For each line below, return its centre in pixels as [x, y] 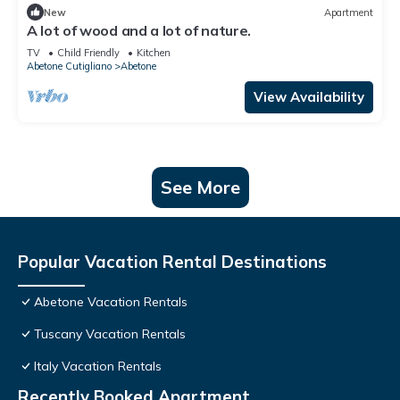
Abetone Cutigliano [69, 67]
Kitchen [154, 53]
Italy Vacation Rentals [98, 367]
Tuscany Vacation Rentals [110, 334]
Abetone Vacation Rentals [111, 302]
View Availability [309, 97]
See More [200, 187]
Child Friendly [88, 53]
